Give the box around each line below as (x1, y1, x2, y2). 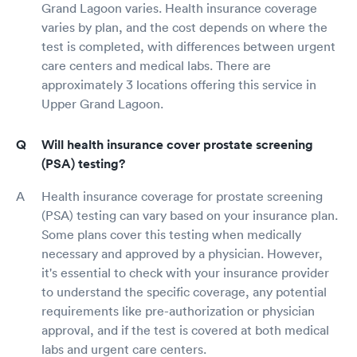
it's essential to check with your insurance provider (41, 265, 329, 281)
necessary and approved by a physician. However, (41, 245, 323, 262)
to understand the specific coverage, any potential (41, 284, 327, 300)
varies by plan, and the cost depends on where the (41, 19, 328, 36)
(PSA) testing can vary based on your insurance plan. (41, 207, 338, 224)
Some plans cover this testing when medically (41, 226, 301, 243)
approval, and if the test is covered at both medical (41, 322, 329, 339)
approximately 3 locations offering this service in (41, 76, 316, 93)
